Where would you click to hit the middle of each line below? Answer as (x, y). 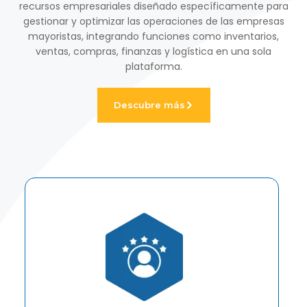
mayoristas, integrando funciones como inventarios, (153, 36)
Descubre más (149, 105)
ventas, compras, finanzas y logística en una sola (153, 51)
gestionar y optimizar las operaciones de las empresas (153, 21)
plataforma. (153, 66)
